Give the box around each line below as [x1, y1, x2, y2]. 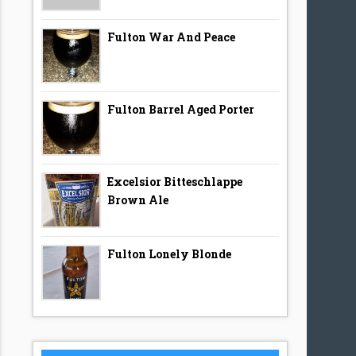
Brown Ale [107, 192, 169, 207]
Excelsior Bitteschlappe [107, 174, 243, 189]
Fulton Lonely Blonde [107, 246, 232, 261]
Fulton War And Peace [107, 29, 236, 44]
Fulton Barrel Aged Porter [107, 102, 255, 117]
